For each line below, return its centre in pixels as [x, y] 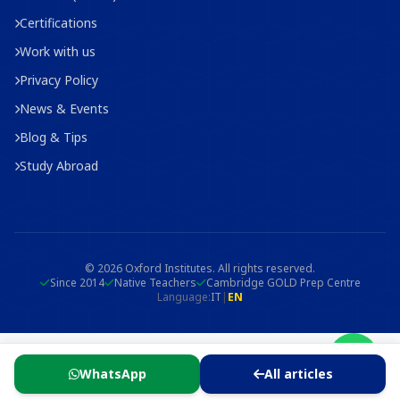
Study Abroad [59, 166]
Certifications [58, 23]
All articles [298, 374]
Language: [184, 297]
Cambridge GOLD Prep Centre [283, 283]
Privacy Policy [59, 80]
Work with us [58, 51]
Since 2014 [77, 283]
